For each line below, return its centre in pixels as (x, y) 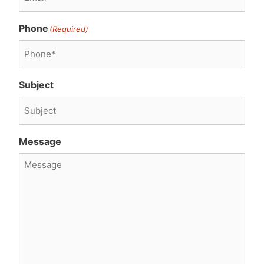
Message (40, 141)
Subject (36, 85)
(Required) (69, 29)
